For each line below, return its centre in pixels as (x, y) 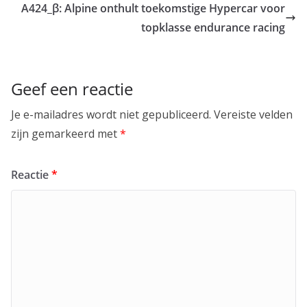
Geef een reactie (72, 88)
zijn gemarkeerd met (65, 133)
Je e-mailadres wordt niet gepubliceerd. (111, 114)
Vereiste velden (253, 114)
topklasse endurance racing (213, 27)
